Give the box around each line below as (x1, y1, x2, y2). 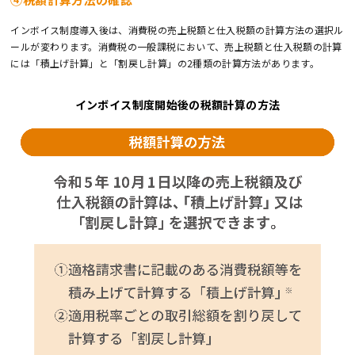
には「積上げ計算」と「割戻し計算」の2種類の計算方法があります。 (10, 55, 319, 70)
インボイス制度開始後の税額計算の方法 (74, 96, 281, 113)
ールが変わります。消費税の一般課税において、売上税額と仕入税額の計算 (10, 39, 342, 53)
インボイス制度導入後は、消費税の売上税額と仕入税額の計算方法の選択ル (10, 22, 344, 36)
